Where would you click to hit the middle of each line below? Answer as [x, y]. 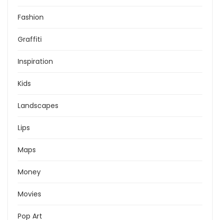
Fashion [31, 17]
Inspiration [35, 62]
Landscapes [38, 106]
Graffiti [30, 40]
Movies [29, 194]
